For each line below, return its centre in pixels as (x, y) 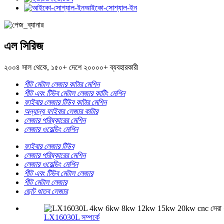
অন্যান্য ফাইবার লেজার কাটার (61, 111)
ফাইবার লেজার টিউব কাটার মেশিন (65, 102)
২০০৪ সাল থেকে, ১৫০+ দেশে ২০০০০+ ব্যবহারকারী (71, 67)
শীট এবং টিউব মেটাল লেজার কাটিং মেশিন (74, 93)
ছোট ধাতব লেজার (46, 191)
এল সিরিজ (23, 46)
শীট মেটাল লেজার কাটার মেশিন (62, 84)
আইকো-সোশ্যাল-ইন (111, 7)
